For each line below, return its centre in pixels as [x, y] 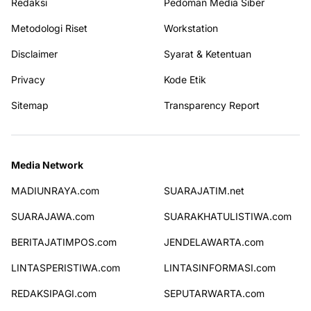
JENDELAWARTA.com [214, 242]
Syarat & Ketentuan [208, 53]
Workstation [191, 28]
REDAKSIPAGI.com [54, 293]
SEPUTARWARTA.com [214, 293]
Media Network [47, 165]
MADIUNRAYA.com [55, 190]
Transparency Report [212, 105]
